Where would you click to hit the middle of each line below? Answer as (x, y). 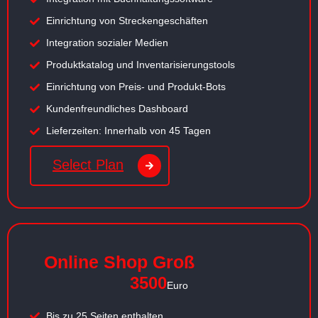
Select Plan (88, 164)
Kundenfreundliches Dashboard (117, 109)
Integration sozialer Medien (107, 43)
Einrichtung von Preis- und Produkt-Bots (136, 87)
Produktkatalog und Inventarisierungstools (140, 65)
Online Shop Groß (119, 262)
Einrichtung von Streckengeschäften (127, 21)
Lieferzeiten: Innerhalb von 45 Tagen (128, 131)
